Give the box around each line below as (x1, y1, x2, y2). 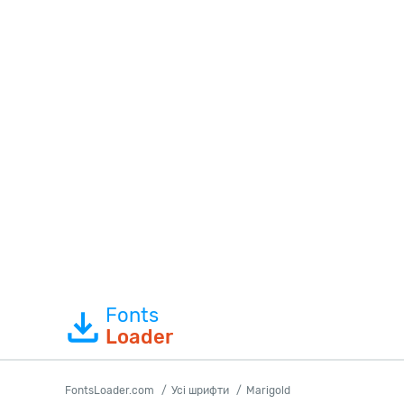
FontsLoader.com (65, 384, 154, 397)
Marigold (246, 384, 290, 397)
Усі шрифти (171, 384, 229, 397)
